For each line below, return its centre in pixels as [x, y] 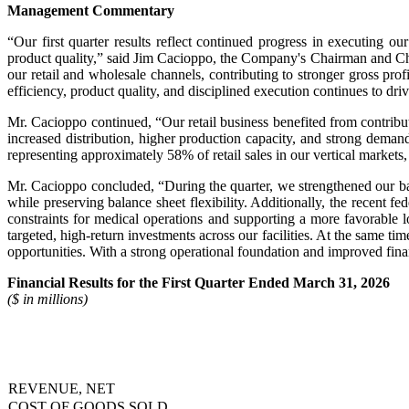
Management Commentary [91, 10]
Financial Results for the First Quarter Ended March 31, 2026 [199, 282]
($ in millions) [47, 299]
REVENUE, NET [62, 388]
